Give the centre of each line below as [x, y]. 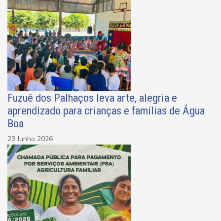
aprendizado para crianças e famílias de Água [106, 111]
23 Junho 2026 [30, 139]
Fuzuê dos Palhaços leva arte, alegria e [92, 98]
